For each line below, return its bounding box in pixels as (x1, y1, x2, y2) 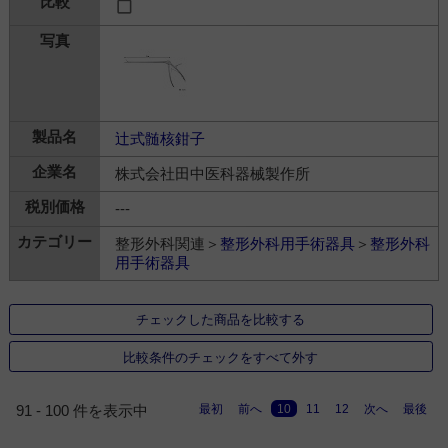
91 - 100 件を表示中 (16, 402, 149, 420)
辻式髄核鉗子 (114, 130, 205, 148)
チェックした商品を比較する (136, 312, 306, 328)
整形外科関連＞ (114, 235, 220, 253)
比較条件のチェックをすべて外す (123, 349, 319, 365)
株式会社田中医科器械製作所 (114, 165, 310, 183)
